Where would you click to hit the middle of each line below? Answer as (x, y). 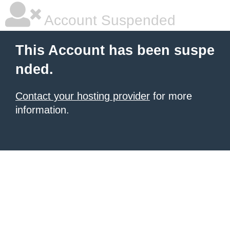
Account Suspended (108, 20)
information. (42, 110)
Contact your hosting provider (83, 96)
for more (171, 96)
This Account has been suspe (115, 50)
